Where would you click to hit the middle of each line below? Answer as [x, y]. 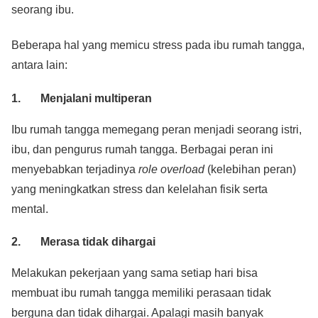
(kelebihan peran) [250, 169]
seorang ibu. [43, 10]
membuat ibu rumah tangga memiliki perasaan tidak [141, 293]
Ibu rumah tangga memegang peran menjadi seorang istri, [157, 129]
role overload [171, 169]
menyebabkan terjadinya [75, 169]
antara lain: [39, 65]
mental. [30, 209]
